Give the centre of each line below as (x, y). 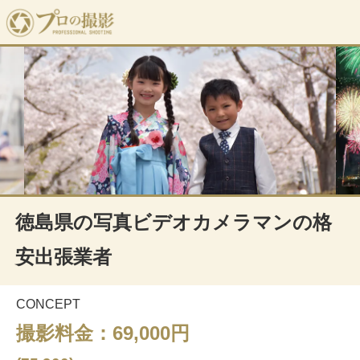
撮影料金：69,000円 (103, 333)
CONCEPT (48, 305)
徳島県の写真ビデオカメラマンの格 (174, 222)
